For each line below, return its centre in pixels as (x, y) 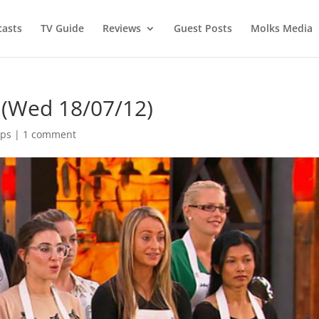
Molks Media (281, 28)
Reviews (121, 28)
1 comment (50, 134)
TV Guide (62, 28)
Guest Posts (203, 28)
